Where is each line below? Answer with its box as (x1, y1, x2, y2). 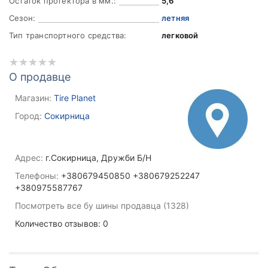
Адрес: (15, 153, 43, 163)
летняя (161, 13, 190, 23)
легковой (161, 31, 199, 40)
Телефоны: (15, 170, 59, 181)
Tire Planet (54, 93, 96, 103)
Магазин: (15, 93, 51, 103)
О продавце (9, 71, 71, 83)
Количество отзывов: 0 (15, 218, 108, 229)
